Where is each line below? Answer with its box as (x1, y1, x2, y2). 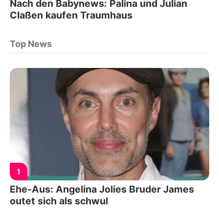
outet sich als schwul (10, 195, 108, 207)
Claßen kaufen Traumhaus (10, 9, 132, 22)
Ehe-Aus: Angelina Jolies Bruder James (10, 183, 194, 195)
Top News (10, 39, 52, 49)
